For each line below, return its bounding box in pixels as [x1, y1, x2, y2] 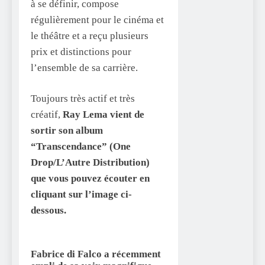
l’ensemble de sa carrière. [31, 62, 138, 73]
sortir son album [31, 125, 103, 137]
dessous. [31, 205, 66, 216]
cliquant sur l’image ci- [31, 189, 132, 201]
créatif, [31, 109, 63, 121]
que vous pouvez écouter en [31, 173, 150, 185]
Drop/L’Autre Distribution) [31, 157, 150, 169]
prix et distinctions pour [31, 46, 131, 57]
